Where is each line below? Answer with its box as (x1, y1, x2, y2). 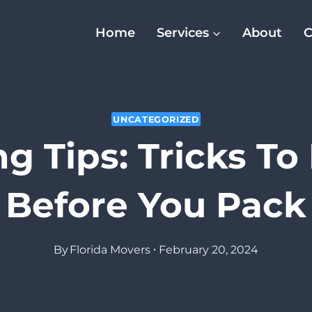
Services (156, 25, 209, 41)
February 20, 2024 (159, 242, 259, 256)
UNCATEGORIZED (113, 114, 199, 125)
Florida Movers (69, 242, 150, 256)
